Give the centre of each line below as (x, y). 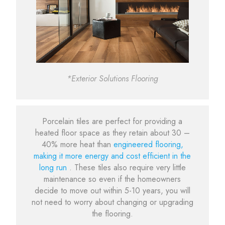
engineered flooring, (148, 145)
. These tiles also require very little (127, 168)
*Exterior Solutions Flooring (112, 79)
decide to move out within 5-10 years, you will (112, 191)
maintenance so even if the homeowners (113, 179)
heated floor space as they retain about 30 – (112, 133)
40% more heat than (77, 145)
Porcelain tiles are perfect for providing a (113, 122)
